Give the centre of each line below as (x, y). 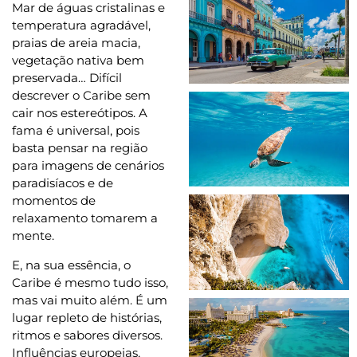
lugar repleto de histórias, (87, 318)
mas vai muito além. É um (90, 300)
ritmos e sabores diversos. (87, 335)
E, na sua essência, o (71, 265)
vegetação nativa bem (78, 60)
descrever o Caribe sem (81, 95)
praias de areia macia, (76, 43)
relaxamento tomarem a (85, 218)
